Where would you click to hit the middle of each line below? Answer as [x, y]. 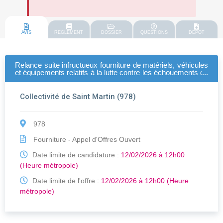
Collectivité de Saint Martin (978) [78, 97]
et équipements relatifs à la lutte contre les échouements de [111, 73]
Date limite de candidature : [76, 155]
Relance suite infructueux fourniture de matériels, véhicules [111, 65]
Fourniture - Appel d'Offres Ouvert [86, 140]
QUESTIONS [154, 33]
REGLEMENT [69, 33]
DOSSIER [111, 33]
